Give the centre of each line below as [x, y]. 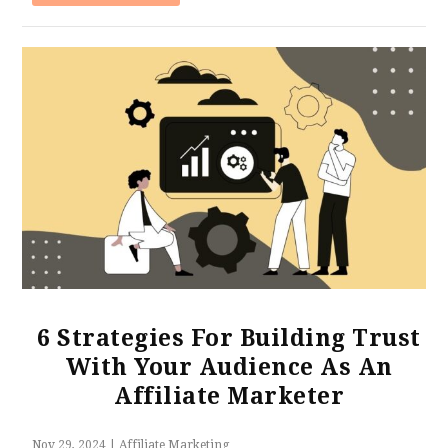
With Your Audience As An [229, 367]
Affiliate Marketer [229, 396]
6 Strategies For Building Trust [229, 338]
